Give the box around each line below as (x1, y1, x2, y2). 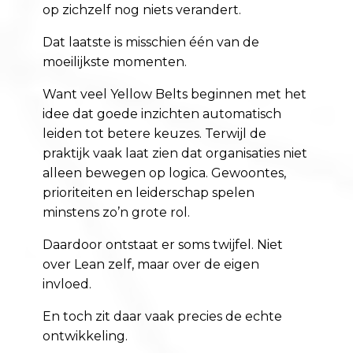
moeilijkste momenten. (43, 54, 188, 70)
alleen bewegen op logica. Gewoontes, (43, 165, 287, 181)
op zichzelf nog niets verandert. (43, 2, 242, 18)
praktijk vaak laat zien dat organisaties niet (43, 146, 308, 162)
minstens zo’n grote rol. (43, 205, 191, 221)
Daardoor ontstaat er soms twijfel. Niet (43, 237, 284, 253)
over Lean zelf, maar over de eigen (43, 257, 260, 273)
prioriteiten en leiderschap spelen (43, 185, 255, 201)
